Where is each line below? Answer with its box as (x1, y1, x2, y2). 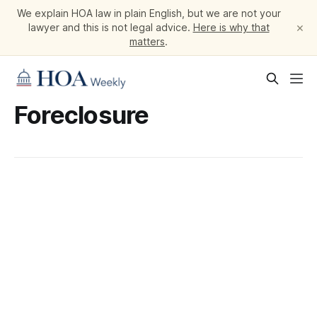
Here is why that (192, 21, 270, 33)
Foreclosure (14, 100, 149, 129)
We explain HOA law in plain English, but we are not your (16, 7, 281, 19)
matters (129, 35, 165, 47)
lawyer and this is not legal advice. (28, 21, 193, 33)
